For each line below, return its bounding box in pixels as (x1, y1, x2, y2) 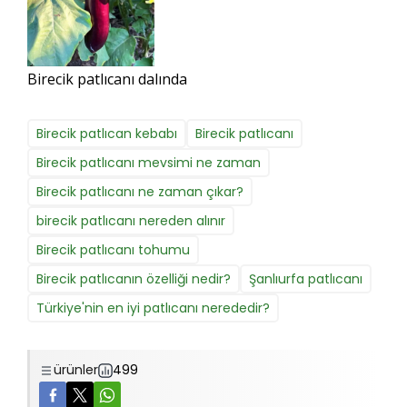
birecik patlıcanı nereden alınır (36, 212, 225, 231)
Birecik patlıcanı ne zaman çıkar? (36, 183, 243, 202)
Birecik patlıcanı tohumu (36, 241, 190, 260)
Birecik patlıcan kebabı (36, 124, 177, 144)
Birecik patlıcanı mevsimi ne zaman (36, 154, 261, 173)
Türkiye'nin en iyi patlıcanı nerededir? (36, 299, 270, 318)
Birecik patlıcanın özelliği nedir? (36, 270, 231, 289)
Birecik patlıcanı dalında (27, 69, 187, 90)
